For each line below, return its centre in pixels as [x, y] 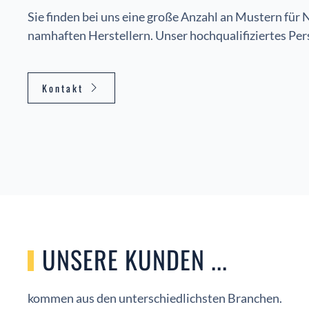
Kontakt [63, 88]
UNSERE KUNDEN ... [134, 259]
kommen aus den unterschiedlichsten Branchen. [155, 298]
